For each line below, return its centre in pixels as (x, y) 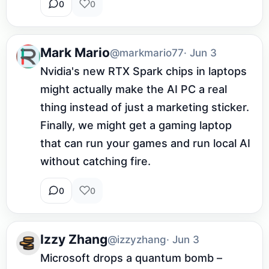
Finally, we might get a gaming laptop (136, 125)
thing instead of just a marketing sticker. (145, 107)
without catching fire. (95, 161)
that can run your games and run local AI (145, 143)
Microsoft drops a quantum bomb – (131, 258)
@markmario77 (147, 53)
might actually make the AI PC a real (134, 89)
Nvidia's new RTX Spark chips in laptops (144, 71)
